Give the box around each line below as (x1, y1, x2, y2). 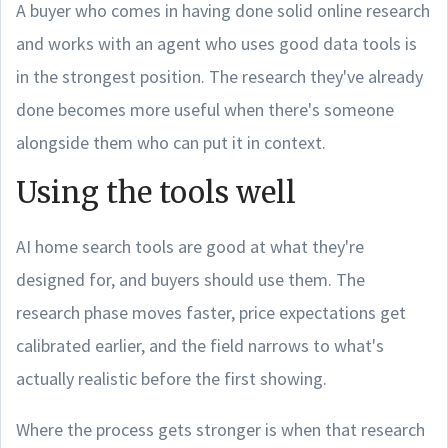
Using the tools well (16, 174, 296, 211)
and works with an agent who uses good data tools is (16, 31, 417, 55)
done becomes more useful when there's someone (16, 97, 394, 121)
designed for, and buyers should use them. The (16, 267, 365, 291)
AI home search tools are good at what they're (16, 234, 364, 258)
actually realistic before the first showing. (16, 366, 327, 390)
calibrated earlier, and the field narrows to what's (16, 333, 384, 357)
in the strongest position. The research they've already (16, 64, 423, 88)
